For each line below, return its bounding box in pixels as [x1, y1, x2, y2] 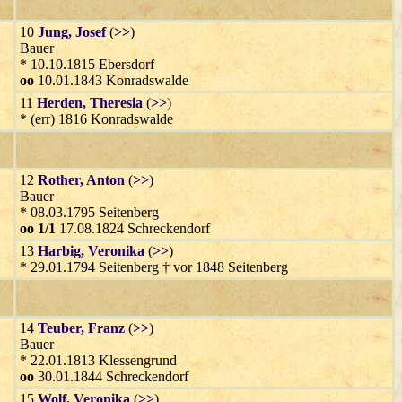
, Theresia [83, 95, 143, 111]
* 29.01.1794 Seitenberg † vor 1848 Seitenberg [20, 259, 288, 275]
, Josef [68, 24, 106, 40]
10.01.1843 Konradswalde [34, 73, 188, 89]
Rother [38, 172, 80, 188]
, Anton [80, 172, 125, 188]
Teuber [38, 320, 81, 336]
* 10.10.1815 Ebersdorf [20, 57, 154, 73]
